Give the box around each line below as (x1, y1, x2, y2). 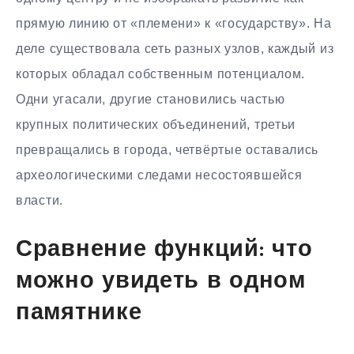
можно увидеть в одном (16, 270, 306, 294)
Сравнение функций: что (16, 239, 313, 262)
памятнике (16, 302, 142, 326)
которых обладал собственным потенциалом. (16, 66, 306, 81)
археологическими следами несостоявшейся (16, 168, 303, 182)
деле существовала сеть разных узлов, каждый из (16, 41, 334, 55)
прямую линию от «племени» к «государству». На (16, 16, 332, 30)
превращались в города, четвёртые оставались (16, 142, 319, 156)
